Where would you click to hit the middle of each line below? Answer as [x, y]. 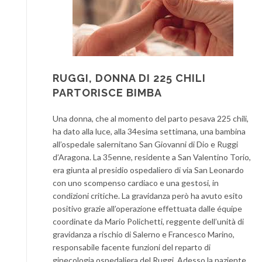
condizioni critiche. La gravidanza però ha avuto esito [148, 195]
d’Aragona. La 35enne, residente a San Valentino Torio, [152, 157]
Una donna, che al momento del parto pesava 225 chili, [151, 118]
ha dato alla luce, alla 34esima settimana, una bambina [149, 131]
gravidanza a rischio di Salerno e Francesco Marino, [144, 234]
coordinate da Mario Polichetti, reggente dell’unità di [148, 221]
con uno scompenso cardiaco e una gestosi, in [136, 182]
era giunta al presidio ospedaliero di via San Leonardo [148, 170]
